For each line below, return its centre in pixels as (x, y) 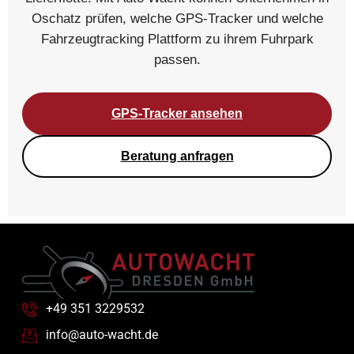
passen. (177, 59)
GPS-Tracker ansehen (177, 113)
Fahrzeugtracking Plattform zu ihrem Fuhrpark (177, 39)
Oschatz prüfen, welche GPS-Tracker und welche (177, 18)
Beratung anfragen (177, 156)
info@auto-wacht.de (102, 335)
